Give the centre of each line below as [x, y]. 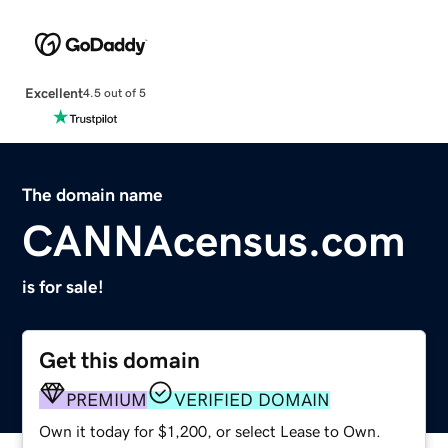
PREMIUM [107, 399]
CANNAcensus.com [214, 240]
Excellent [53, 92]
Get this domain [120, 360]
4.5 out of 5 [114, 93]
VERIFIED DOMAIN [252, 399]
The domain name [93, 194]
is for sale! [63, 286]
